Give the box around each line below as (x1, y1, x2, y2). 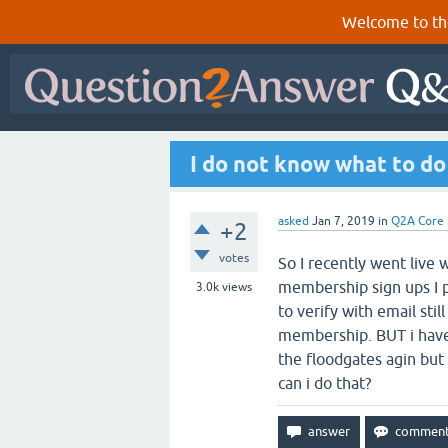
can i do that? (278, 374, 371, 392)
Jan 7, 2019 (312, 214, 375, 228)
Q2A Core (391, 214, 444, 228)
